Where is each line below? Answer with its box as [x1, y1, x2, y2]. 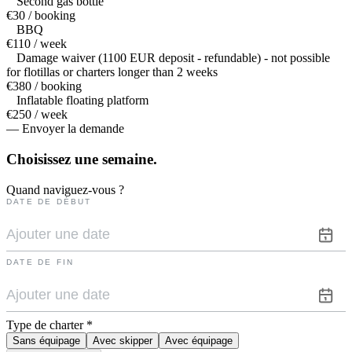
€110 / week [6, 37, 67, 51]
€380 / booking [6, 79, 82, 93]
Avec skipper [93, 334, 152, 346]
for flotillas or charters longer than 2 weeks [6, 65, 218, 79]
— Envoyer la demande [6, 122, 124, 136]
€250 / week [6, 108, 68, 122]
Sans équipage [13, 334, 80, 346]
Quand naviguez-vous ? [6, 182, 124, 196]
